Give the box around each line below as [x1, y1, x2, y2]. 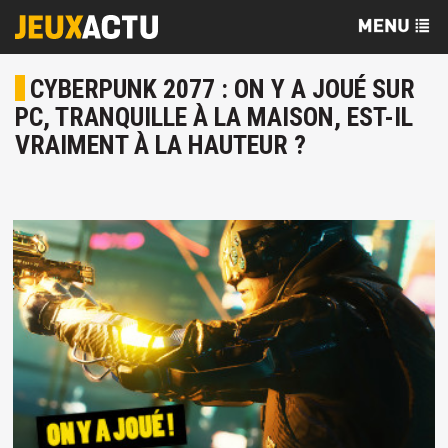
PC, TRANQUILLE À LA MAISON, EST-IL [15, 102, 413, 132]
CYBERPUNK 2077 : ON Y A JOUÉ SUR [30, 74, 415, 104]
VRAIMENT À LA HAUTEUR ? [15, 130, 306, 160]
